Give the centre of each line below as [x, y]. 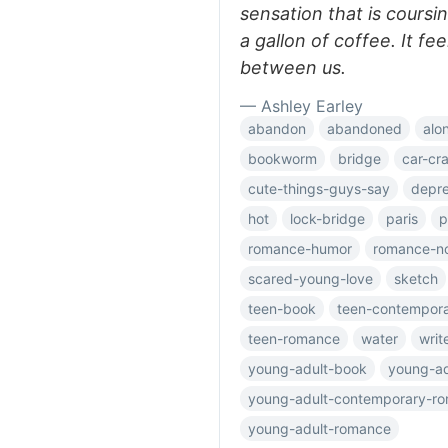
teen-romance [294, 338]
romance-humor [300, 248]
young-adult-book [307, 368]
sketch [416, 278]
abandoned [364, 128]
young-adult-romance [319, 428]
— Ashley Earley [301, 106]
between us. [293, 67]
